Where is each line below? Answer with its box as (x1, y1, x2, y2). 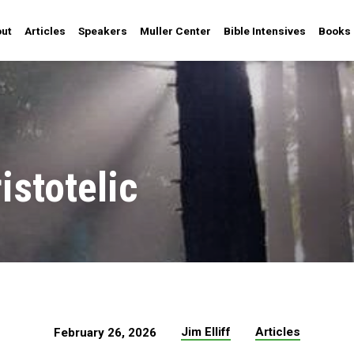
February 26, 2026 (54, 326, 157, 341)
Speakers (78, 24, 127, 37)
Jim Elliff (181, 325, 231, 340)
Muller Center (140, 24, 211, 37)
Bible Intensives (224, 24, 306, 37)
